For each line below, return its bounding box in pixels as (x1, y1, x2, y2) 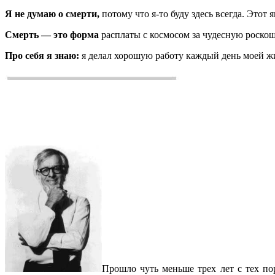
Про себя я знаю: (5, 50, 79, 61)
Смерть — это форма (5, 29, 99, 40)
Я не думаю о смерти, (5, 8, 99, 19)
